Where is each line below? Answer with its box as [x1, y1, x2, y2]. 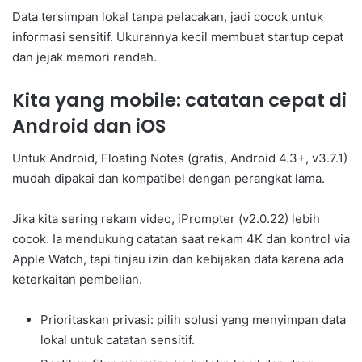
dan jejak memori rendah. [12, 48, 157, 65]
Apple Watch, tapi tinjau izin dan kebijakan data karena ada [12, 251, 343, 267]
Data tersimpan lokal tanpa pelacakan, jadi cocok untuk [12, 8, 323, 24]
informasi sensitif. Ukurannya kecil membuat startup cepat [12, 28, 343, 44]
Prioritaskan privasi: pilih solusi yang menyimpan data [40, 312, 346, 328]
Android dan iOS [12, 112, 166, 139]
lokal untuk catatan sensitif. [40, 332, 195, 348]
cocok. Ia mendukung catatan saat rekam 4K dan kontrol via [12, 231, 350, 247]
